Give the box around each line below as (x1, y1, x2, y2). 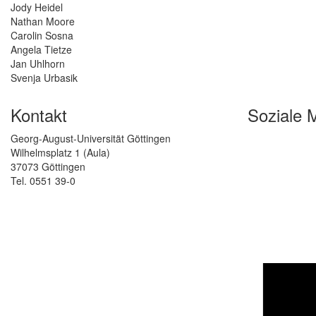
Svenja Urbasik (11, 71, 78, 85)
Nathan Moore (11, 14, 75, 29)
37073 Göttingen (11, 159, 85, 174)
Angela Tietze (11, 42, 72, 57)
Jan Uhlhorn (11, 56, 65, 71)
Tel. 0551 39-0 (11, 174, 75, 188)
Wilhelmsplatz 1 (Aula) (11, 145, 110, 160)
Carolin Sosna (11, 28, 73, 43)
